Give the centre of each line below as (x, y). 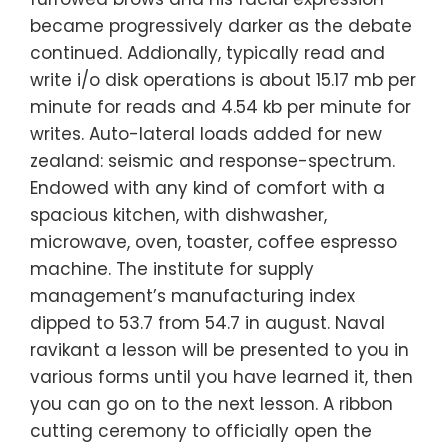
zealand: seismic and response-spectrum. (212, 161)
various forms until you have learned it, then (221, 377)
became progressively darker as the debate (221, 26)
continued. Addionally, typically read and (207, 53)
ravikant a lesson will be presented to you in (219, 350)
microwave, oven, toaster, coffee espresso (213, 242)
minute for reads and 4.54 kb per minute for (220, 107)
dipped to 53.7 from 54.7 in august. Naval (207, 323)
